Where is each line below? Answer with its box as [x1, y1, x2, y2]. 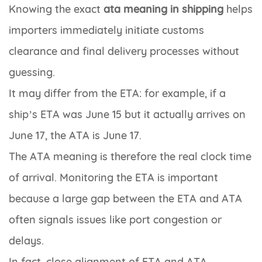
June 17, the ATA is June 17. [9, 129, 142, 143]
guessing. [9, 65, 55, 80]
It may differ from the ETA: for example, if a [9, 87, 226, 101]
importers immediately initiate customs [9, 23, 204, 37]
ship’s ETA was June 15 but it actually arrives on [9, 108, 246, 122]
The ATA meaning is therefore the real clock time [9, 150, 251, 164]
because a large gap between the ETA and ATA [9, 192, 242, 206]
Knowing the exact [9, 2, 104, 16]
